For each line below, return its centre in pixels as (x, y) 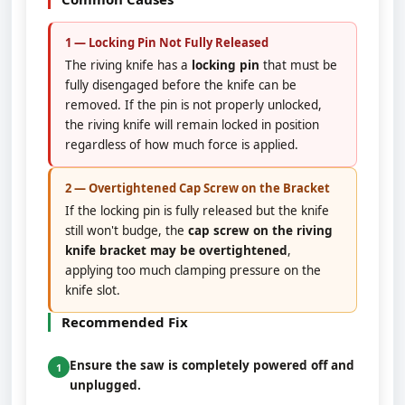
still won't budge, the (127, 231)
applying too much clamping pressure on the (193, 270)
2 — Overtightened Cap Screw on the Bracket (198, 188)
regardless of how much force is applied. (182, 145)
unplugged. (105, 385)
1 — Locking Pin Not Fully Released (167, 42)
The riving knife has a (128, 65)
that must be (298, 65)
